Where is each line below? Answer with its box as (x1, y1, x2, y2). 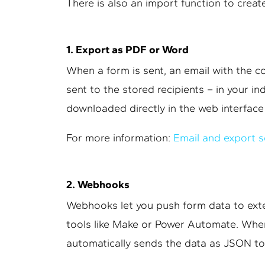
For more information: (66, 131, 173, 144)
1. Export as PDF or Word (66, 43, 189, 56)
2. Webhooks (66, 178, 130, 191)
